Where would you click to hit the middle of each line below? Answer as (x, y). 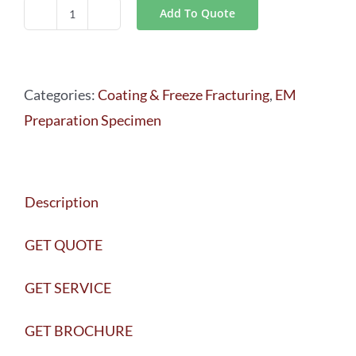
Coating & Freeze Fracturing (184, 95)
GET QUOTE (64, 245)
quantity (98, 101)
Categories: (61, 95)
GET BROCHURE (79, 331)
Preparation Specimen (93, 120)
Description (62, 202)
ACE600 (97, 76)
